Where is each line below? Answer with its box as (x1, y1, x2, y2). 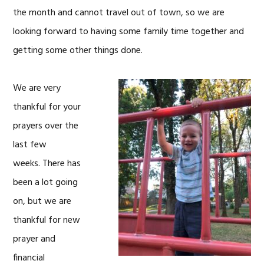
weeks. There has (13, 156, 81, 171)
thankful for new (13, 213, 81, 228)
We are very (13, 81, 61, 96)
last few (13, 137, 47, 153)
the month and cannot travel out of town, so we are (13, 5, 225, 21)
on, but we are (13, 194, 72, 209)
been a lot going (13, 175, 78, 190)
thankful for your (13, 100, 81, 115)
